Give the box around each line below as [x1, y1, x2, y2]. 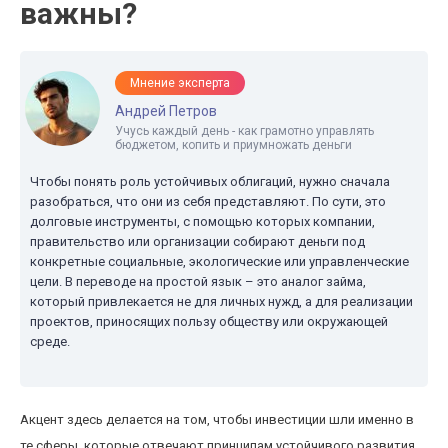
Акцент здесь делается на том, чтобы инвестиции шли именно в [20, 412, 414, 427]
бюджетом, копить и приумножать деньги [115, 138, 352, 152]
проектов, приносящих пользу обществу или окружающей [30, 314, 388, 329]
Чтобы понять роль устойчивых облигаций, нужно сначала [30, 174, 390, 189]
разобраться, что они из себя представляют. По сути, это [30, 194, 386, 209]
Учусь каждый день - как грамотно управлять [115, 124, 374, 138]
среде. [30, 334, 70, 349]
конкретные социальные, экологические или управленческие [30, 254, 409, 269]
